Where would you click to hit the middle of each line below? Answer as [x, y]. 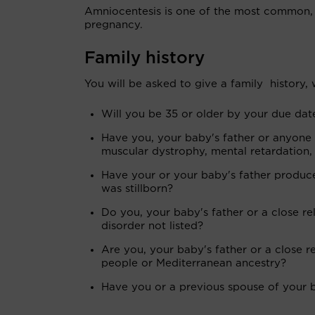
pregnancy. [115, 25]
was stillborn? [137, 189]
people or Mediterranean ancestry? [194, 263]
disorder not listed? [152, 226]
